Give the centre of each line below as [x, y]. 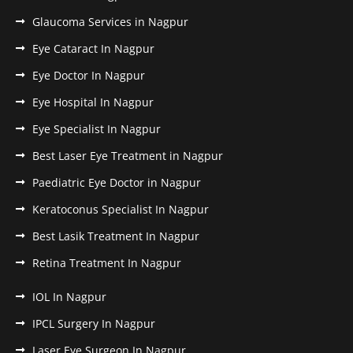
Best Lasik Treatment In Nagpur [116, 236]
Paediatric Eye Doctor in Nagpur [117, 182]
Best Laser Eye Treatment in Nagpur [128, 155]
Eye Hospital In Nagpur [93, 102]
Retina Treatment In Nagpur [107, 262]
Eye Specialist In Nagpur [97, 128]
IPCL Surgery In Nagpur [94, 323]
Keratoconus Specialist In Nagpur [121, 209]
